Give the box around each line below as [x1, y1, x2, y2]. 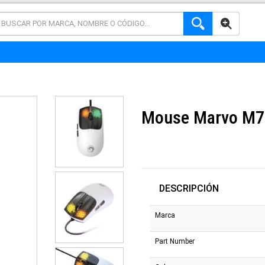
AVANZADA [219, 20, 254, 28]
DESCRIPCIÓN [159, 182, 219, 194]
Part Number [155, 237, 195, 245]
